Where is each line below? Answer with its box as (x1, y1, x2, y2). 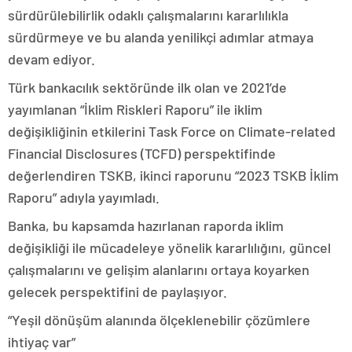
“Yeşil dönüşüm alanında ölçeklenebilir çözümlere (8, 311, 310, 328)
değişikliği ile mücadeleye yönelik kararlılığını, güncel (8, 239, 331, 256)
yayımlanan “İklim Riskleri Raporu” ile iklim (8, 101, 262, 118)
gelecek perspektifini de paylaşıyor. (8, 283, 227, 300)
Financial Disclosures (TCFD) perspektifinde (8, 145, 276, 162)
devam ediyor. (8, 50, 95, 68)
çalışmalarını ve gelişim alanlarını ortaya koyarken (8, 261, 310, 278)
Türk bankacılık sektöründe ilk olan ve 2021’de (8, 79, 287, 96)
